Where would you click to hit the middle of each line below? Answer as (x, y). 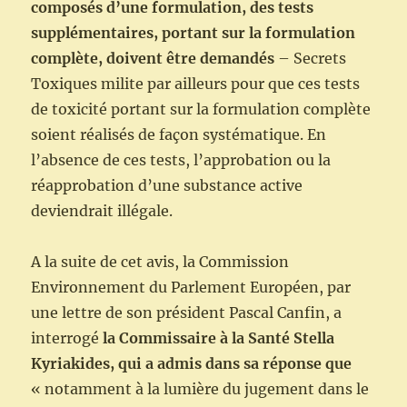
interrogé (67, 338)
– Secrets (311, 59)
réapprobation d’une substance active (167, 186)
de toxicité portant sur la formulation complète (201, 109)
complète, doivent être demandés (153, 59)
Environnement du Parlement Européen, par (191, 288)
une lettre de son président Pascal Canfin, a (187, 313)
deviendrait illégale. (102, 211)
